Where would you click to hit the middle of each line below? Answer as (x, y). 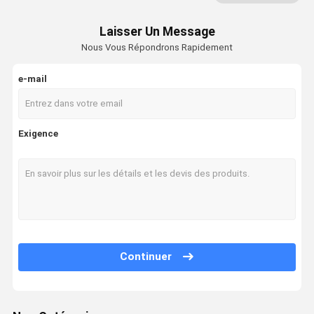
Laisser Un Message (157, 32)
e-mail (33, 78)
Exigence (39, 134)
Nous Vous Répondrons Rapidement (157, 47)
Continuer (146, 257)
